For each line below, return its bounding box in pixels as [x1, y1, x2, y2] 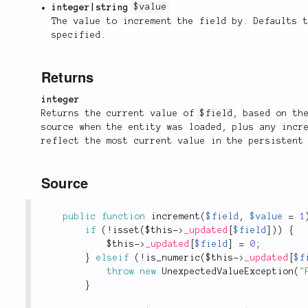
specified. [52, 30, 107, 40]
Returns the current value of [41, 109, 200, 119]
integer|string [52, 2, 129, 12]
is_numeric [146, 253, 201, 263]
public [63, 212, 96, 222]
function [102, 212, 146, 222]
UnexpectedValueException [162, 267, 294, 277]
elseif [96, 253, 129, 263]
